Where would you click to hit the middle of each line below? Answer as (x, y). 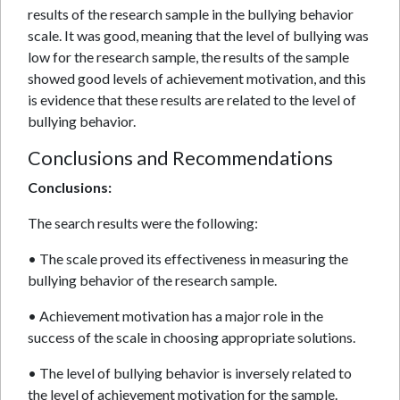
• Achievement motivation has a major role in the (175, 316)
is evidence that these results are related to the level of (192, 100)
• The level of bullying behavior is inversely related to (190, 373)
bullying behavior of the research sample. (152, 280)
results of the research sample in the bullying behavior (191, 14)
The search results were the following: (143, 223)
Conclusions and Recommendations (180, 158)
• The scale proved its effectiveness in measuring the (188, 258)
